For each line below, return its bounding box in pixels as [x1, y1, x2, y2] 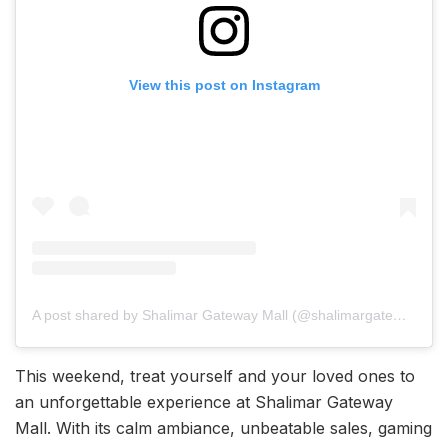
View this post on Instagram [128, 76, 320, 93]
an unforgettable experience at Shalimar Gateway [15, 392, 393, 413]
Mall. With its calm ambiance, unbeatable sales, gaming [15, 418, 432, 439]
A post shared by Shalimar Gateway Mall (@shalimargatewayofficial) [393, 307, 407, 324]
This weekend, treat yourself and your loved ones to [15, 366, 415, 387]
